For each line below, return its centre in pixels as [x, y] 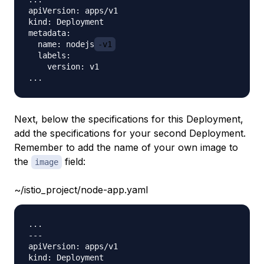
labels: [49, 55]
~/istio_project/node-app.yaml [81, 189]
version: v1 [64, 66]
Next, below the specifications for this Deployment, [129, 119]
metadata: [49, 33]
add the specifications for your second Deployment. [130, 133]
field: [74, 161]
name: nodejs [61, 44]
